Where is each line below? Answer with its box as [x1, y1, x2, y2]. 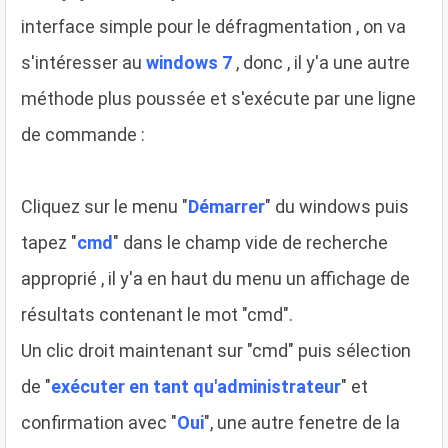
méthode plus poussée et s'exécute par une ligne [21, 87, 416, 109]
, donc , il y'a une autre [232, 51, 410, 73]
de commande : [21, 123, 145, 145]
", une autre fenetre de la [204, 411, 400, 433]
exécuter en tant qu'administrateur [51, 375, 341, 397]
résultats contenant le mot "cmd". [21, 303, 293, 325]
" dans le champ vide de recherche [113, 231, 388, 253]
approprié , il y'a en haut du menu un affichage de [21, 267, 410, 289]
